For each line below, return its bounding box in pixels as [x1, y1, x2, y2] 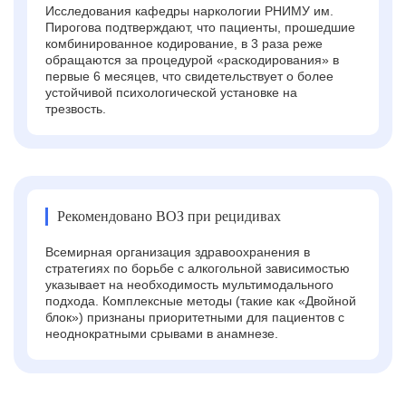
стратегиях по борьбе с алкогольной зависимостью [45, 260, 350, 275]
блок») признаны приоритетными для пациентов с [45, 309, 344, 324]
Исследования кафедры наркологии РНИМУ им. [45, 3, 333, 18]
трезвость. [45, 101, 106, 116]
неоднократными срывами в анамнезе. [45, 325, 278, 341]
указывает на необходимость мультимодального [45, 276, 333, 292]
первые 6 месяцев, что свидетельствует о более [45, 68, 333, 83]
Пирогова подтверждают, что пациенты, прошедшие [45, 19, 355, 34]
